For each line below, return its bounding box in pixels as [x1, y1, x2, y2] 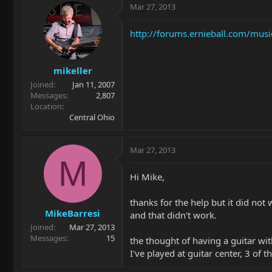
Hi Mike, [130, 170, 165, 183]
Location [30, 100, 62, 112]
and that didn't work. [130, 208, 217, 221]
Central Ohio [69, 111, 115, 123]
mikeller [53, 64, 92, 76]
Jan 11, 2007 [72, 78, 115, 90]
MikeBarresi [45, 207, 100, 219]
